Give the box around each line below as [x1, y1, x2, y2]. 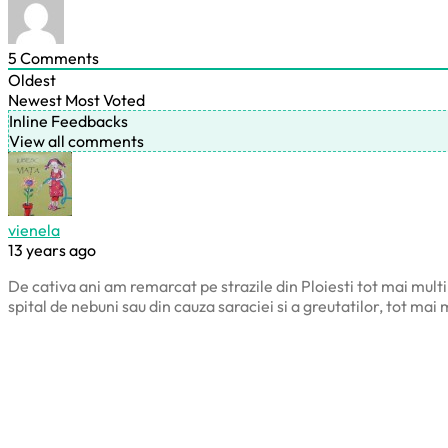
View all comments [9, 130, 144, 151]
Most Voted [65, 89, 145, 110]
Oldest [8, 69, 56, 90]
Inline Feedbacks [9, 110, 128, 131]
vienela [8, 219, 60, 240]
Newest [8, 89, 62, 110]
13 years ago [8, 239, 96, 260]
